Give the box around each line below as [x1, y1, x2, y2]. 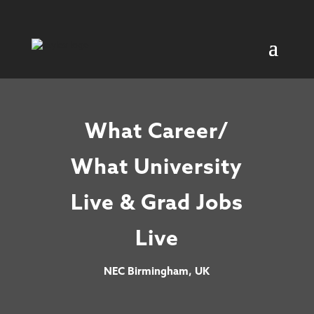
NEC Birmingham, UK [104, 267, 210, 278]
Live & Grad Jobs [70, 193, 243, 216]
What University [71, 158, 243, 180]
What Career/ [85, 122, 229, 144]
